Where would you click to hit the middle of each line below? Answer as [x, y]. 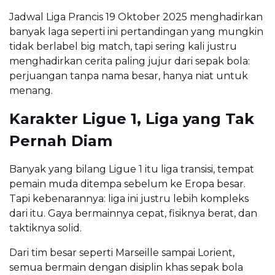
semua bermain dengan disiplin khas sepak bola [126, 267]
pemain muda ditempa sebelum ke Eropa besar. [127, 184]
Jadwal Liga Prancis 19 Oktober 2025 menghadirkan [136, 17]
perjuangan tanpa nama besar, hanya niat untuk [129, 76]
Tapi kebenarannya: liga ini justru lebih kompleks [129, 198]
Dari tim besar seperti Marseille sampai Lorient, [122, 252]
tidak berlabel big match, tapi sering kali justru [123, 46]
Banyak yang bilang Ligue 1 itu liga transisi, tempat [132, 169]
